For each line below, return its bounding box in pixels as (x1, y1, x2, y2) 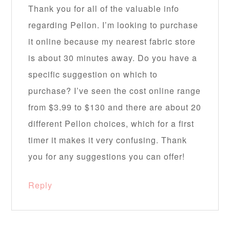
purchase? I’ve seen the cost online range (28, 85, 201, 97)
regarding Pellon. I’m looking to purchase (28, 19, 199, 31)
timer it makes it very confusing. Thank (28, 134, 187, 146)
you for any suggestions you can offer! (28, 150, 185, 163)
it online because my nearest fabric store (28, 35, 196, 48)
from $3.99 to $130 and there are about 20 (28, 101, 202, 113)
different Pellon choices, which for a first (28, 118, 195, 130)
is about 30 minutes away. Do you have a (28, 52, 198, 64)
